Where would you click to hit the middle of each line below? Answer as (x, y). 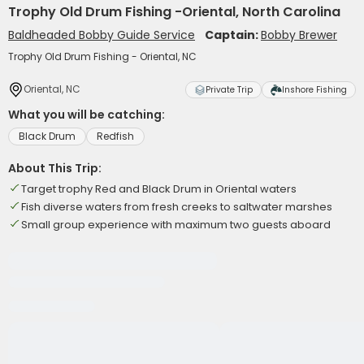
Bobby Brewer (299, 35)
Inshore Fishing (314, 90)
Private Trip (229, 90)
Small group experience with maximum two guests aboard (176, 225)
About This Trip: (55, 168)
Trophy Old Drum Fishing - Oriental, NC (102, 56)
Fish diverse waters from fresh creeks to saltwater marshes (177, 207)
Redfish (115, 136)
